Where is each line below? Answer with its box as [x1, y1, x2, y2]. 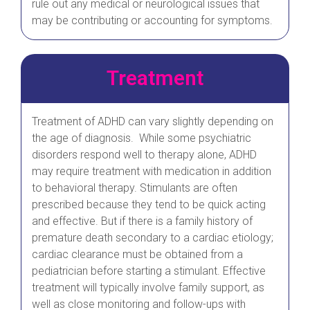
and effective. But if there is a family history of [32, 215, 253, 228]
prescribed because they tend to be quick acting [32, 198, 266, 212]
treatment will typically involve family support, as [32, 281, 264, 295]
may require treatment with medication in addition [32, 165, 271, 179]
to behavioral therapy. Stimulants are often [32, 181, 237, 195]
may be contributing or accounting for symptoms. [32, 14, 273, 28]
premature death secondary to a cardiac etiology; [32, 231, 273, 245]
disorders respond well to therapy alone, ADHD [32, 148, 257, 162]
